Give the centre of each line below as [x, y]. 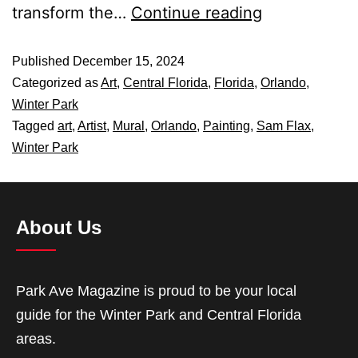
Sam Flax [284, 126]
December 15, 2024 [129, 61]
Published [42, 61]
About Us [59, 227]
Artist [92, 126]
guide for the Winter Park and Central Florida [159, 315]
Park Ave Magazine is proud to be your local [156, 291]
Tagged [35, 126]
